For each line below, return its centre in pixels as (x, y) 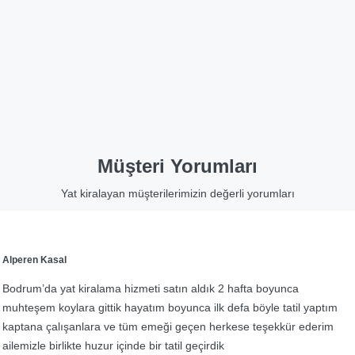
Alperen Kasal (34, 260)
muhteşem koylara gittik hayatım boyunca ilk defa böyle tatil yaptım (170, 308)
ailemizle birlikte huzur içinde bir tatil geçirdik (113, 346)
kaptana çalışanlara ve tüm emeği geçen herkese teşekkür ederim (168, 327)
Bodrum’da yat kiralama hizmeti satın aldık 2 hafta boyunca (151, 289)
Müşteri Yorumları (177, 166)
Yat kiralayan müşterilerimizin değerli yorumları (177, 194)
